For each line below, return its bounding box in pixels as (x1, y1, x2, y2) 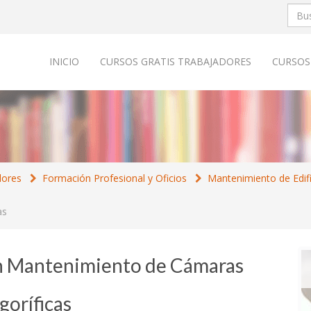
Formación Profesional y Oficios (42, 171, 187, 185)
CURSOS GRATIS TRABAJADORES (100, 55, 251, 68)
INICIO (49, 55, 79, 68)
